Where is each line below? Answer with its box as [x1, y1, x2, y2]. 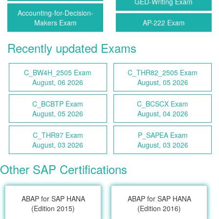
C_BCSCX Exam [137, 99, 189, 109]
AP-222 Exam [142, 18, 185, 28]
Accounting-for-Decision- [17, 8, 93, 18]
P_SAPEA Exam [137, 130, 188, 140]
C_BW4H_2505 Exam [24, 67, 92, 78]
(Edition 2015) [31, 203, 75, 214]
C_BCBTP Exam [32, 99, 84, 109]
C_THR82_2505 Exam [128, 67, 198, 78]
